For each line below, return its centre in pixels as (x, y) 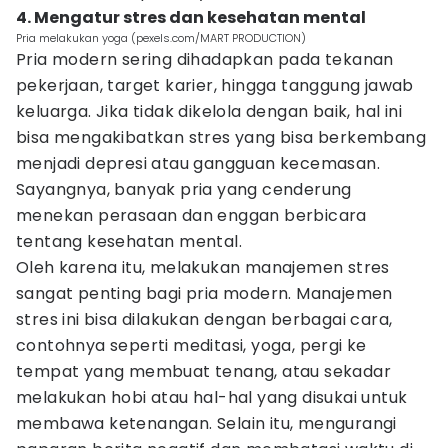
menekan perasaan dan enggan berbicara (191, 215)
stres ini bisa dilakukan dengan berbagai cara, (204, 319)
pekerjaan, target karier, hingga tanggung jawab (215, 85)
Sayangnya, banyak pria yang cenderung (184, 189)
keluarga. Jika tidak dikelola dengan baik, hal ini (209, 111)
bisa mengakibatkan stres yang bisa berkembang (221, 137)
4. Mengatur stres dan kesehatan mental (191, 17)
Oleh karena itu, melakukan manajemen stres (203, 267)
